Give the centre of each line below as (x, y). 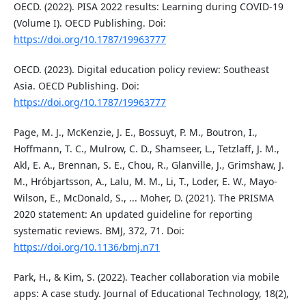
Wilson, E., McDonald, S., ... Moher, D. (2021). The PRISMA (143, 197)
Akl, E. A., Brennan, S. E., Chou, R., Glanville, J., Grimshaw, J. (149, 165)
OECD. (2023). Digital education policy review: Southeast (141, 69)
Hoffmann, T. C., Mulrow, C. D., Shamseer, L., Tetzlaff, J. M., (146, 148)
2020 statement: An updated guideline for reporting (133, 214)
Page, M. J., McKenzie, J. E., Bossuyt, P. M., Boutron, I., (135, 132)
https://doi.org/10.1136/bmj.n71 (86, 247)
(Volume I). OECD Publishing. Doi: (89, 23)
